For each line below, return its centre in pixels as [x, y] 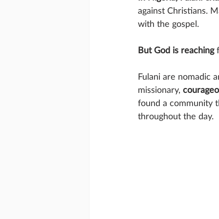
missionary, [160, 90]
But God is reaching [176, 50]
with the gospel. [168, 24]
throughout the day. [176, 116]
